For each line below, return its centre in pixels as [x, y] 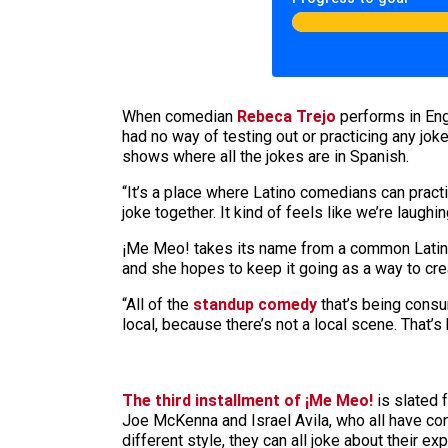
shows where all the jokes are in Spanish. [265, 157]
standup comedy [255, 305]
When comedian [179, 117]
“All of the [157, 305]
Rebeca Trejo [286, 117]
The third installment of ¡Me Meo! [247, 401]
